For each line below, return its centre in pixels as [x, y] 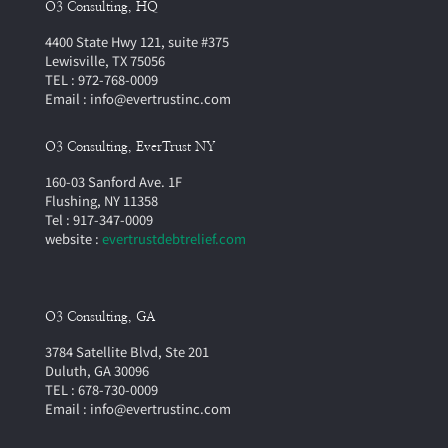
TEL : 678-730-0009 [101, 389]
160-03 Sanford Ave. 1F [113, 181]
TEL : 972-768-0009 [101, 79]
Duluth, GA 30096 [97, 370]
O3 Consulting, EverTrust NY [130, 147]
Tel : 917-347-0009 [99, 219]
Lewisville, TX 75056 [105, 60]
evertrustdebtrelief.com [174, 238]
